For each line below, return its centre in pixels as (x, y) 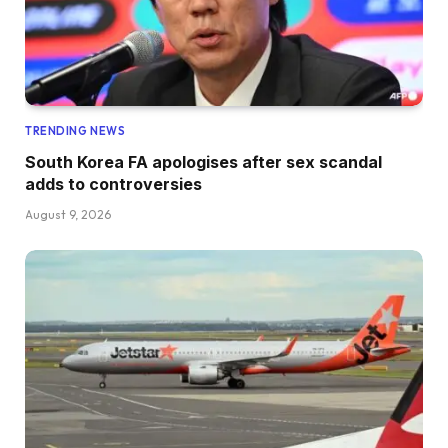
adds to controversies (113, 183)
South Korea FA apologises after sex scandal (203, 161)
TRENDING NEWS (75, 130)
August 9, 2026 (68, 214)
